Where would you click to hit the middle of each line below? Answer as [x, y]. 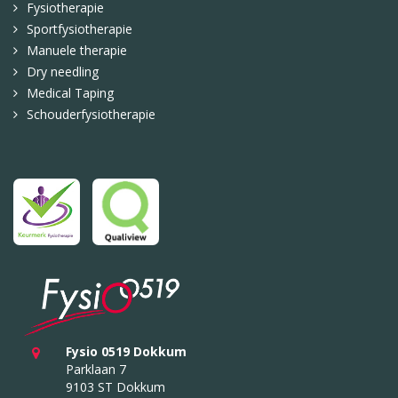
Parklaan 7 [96, 370]
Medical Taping [70, 93]
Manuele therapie [77, 51]
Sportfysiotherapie [80, 29]
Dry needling [63, 72]
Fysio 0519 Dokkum [126, 352]
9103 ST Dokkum [115, 387]
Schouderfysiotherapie [91, 115]
